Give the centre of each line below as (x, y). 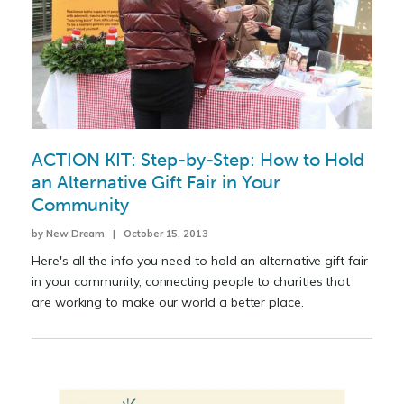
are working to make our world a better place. (168, 303)
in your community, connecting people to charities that (191, 282)
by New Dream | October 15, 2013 (120, 234)
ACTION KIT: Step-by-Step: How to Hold (198, 160)
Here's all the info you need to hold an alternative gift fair (200, 261)
